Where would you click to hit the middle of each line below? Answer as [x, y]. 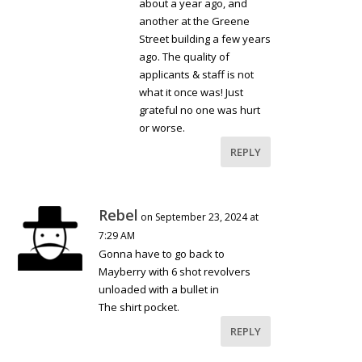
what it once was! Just [192, 92]
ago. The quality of [185, 56]
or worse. [162, 127]
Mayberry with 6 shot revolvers [175, 271]
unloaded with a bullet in [159, 289]
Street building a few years [205, 38]
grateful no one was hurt [200, 109]
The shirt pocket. [139, 307]
